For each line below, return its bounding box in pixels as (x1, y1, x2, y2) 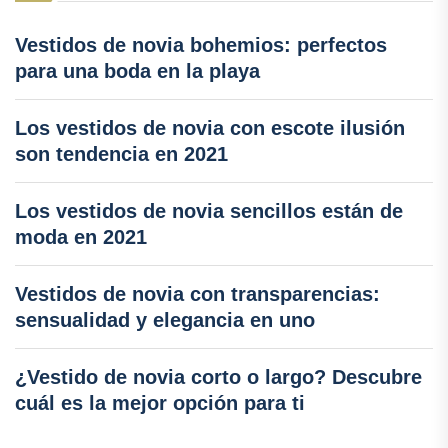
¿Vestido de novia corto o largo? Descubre (15, 365, 422, 388)
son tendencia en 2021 (15, 142, 228, 165)
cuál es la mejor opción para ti (15, 391, 305, 414)
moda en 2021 (15, 225, 147, 248)
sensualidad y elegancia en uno (15, 308, 315, 331)
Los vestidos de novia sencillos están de (15, 199, 403, 222)
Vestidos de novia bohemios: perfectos (15, 33, 387, 56)
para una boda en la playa (15, 59, 260, 82)
